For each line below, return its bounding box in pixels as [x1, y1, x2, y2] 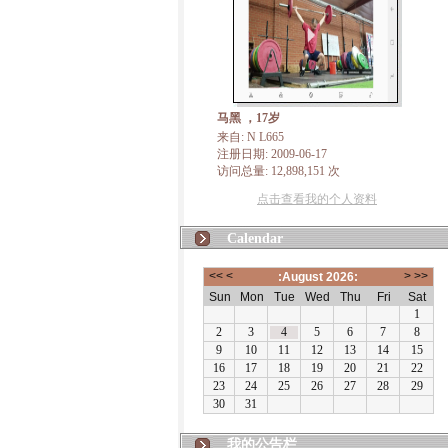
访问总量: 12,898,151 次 [217, 164, 340, 178]
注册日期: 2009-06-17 [217, 147, 327, 161]
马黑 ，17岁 [217, 111, 280, 125]
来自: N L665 [217, 130, 284, 144]
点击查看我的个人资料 [257, 192, 377, 206]
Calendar [226, 231, 283, 246]
